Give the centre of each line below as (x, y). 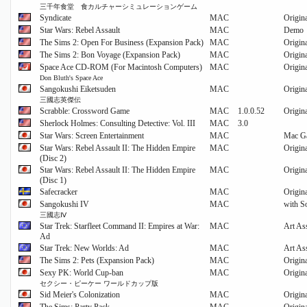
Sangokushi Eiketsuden (78, 89)
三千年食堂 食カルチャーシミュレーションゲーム (119, 7)
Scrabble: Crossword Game (85, 111)
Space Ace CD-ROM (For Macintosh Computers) (121, 67)
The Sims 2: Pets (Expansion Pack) (97, 261)
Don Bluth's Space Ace (71, 78)
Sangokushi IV (64, 205)
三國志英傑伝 (60, 100)
